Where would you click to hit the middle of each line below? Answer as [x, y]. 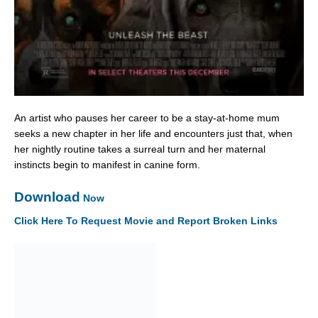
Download [47, 197]
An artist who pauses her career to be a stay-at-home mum [147, 118]
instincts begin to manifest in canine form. [107, 165]
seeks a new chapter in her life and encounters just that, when [153, 134]
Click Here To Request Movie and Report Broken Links [146, 221]
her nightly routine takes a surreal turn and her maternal [140, 149]
